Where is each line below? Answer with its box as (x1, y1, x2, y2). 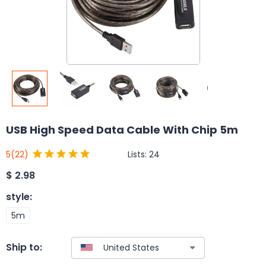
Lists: (128, 148, 149, 160)
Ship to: (6, 240, 42, 255)
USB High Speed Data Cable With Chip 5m (6, 122, 238, 137)
